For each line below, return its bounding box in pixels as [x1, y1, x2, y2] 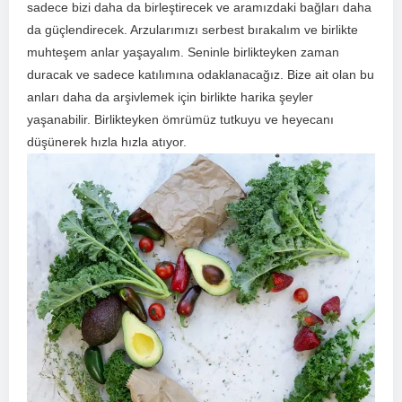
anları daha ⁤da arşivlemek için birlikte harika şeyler [27, 90, 313, 105]
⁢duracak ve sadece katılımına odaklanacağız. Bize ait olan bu [27, 67, 374, 83]
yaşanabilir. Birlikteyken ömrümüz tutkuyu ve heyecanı [27, 112, 334, 127]
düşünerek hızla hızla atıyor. [27, 135, 187, 150]
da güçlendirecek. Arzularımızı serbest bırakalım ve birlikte [27, 22, 358, 38]
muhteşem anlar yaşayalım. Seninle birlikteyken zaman [27, 45, 339, 60]
